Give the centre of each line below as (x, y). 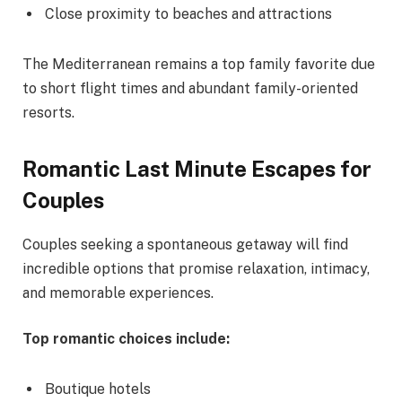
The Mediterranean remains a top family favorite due (199, 64)
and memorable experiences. (118, 293)
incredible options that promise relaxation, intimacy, (196, 268)
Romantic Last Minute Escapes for (197, 169)
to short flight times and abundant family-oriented (190, 88)
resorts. (48, 112)
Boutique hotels (98, 389)
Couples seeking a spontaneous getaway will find (185, 244)
